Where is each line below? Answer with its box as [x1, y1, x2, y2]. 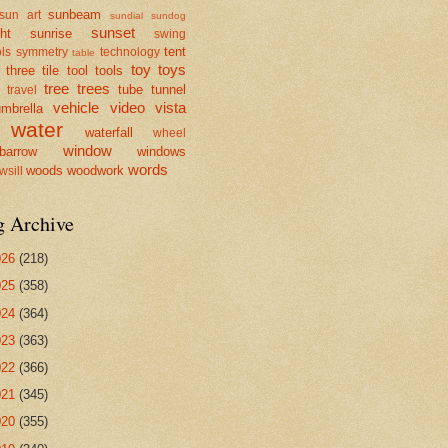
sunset [91, 23, 135, 41]
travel [7, 83, 37, 96]
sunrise [30, 25, 72, 41]
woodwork [67, 162, 124, 178]
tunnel [151, 81, 186, 97]
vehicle [53, 98, 99, 116]
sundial [110, 9, 144, 21]
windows [137, 143, 186, 159]
